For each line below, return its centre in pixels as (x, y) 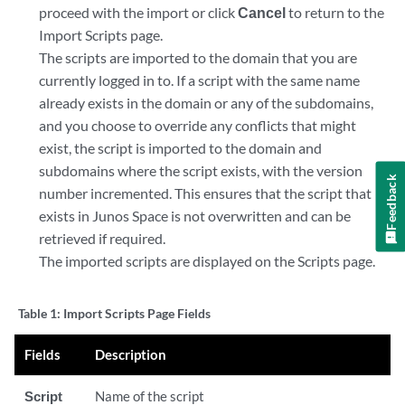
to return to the (335, 12)
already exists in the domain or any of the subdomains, (207, 103)
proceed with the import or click (139, 12)
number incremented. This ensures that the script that (206, 193)
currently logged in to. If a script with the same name (200, 80)
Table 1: (41, 313)
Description (131, 354)
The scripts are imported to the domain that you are (198, 57)
